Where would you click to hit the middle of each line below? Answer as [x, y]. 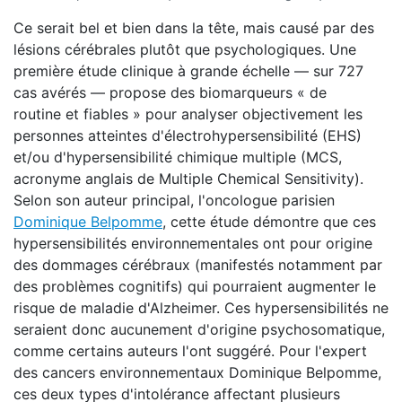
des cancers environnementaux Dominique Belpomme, [197, 372]
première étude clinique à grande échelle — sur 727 [188, 71]
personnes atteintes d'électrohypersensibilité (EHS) [188, 135]
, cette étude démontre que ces [269, 222]
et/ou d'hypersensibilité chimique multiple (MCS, [178, 157]
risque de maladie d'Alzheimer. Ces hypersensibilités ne [201, 308]
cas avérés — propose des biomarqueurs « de [170, 92]
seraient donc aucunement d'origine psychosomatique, [199, 329]
